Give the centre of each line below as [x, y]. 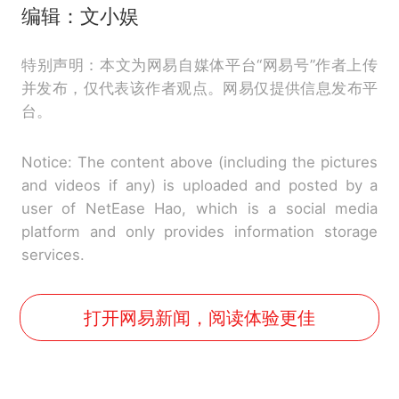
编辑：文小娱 [80, 16]
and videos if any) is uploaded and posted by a [199, 186]
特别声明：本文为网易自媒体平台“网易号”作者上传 [199, 65]
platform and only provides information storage [199, 232]
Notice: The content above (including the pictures [199, 163]
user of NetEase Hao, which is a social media [199, 209]
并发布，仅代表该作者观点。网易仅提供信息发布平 [199, 89]
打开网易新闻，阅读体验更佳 [199, 317]
